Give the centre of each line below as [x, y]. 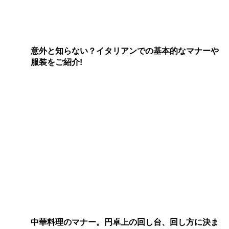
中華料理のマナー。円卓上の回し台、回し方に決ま [125, 222]
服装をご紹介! [56, 62]
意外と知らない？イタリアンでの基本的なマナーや [125, 51]
